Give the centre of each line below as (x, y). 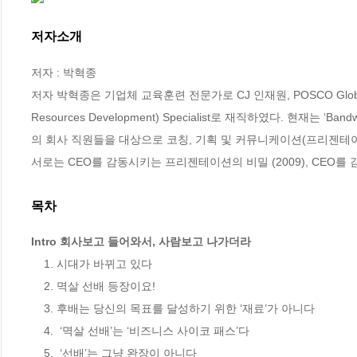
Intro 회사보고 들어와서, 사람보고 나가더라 (141, 242)
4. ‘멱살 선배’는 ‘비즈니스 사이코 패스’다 (37, 331)
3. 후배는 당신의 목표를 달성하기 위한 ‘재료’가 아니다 (37, 309)
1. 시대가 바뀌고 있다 (37, 264)
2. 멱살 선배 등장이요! (37, 286)
